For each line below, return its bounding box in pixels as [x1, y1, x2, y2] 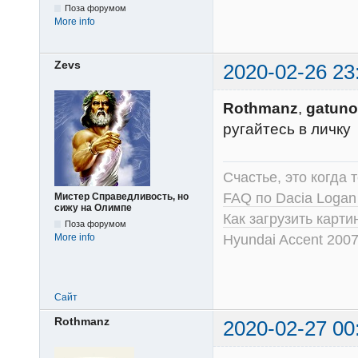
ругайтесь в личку [223, 121, 351, 138]
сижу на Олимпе [54, 202, 132, 214]
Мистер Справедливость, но [54, 191, 189, 203]
